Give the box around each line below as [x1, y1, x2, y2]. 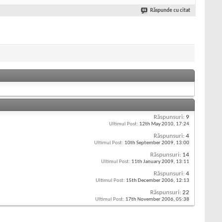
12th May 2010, [138, 121, 176, 127]
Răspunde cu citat [150, 8, 190, 14]
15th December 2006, [125, 178, 176, 184]
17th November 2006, [124, 197, 176, 203]
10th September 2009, [123, 140, 176, 146]
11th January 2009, [130, 159, 176, 165]
